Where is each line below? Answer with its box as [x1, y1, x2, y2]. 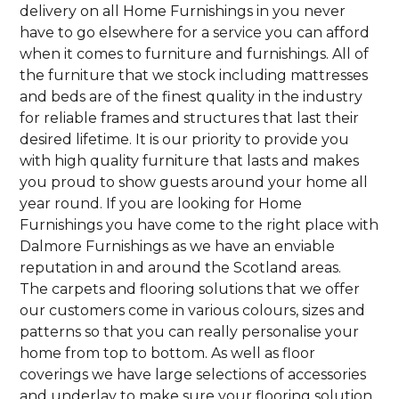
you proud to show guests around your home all [20, 173, 369, 191]
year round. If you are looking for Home [20, 194, 303, 212]
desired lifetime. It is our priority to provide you [20, 130, 350, 148]
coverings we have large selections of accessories [20, 365, 367, 383]
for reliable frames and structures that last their [20, 109, 360, 126]
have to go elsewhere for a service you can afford [20, 23, 370, 41]
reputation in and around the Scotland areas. [20, 258, 342, 276]
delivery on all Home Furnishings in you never [20, 2, 346, 20]
